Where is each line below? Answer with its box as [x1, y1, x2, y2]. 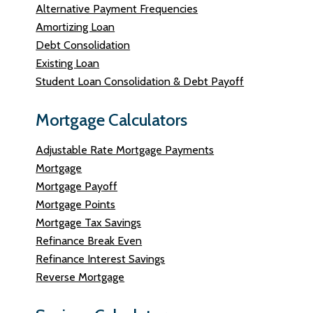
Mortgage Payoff [36, 180, 118, 193]
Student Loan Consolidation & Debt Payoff [36, 75, 245, 88]
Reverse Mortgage [36, 270, 125, 284]
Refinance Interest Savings [36, 252, 166, 265]
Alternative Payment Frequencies [36, 2, 198, 15]
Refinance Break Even [36, 234, 143, 247]
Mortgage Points [36, 198, 116, 211]
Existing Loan [36, 57, 100, 70]
